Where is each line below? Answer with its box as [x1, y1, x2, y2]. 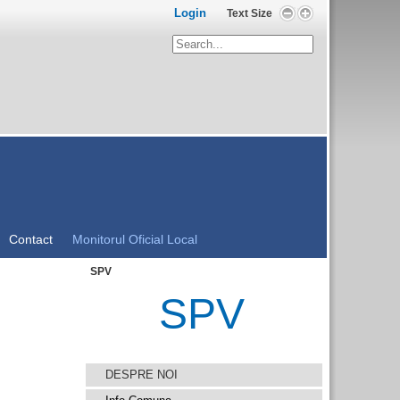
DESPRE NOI [105, 368, 178, 381]
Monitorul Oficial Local [72, 232, 197, 246]
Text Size [227, 7, 272, 20]
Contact [9, 232, 53, 246]
